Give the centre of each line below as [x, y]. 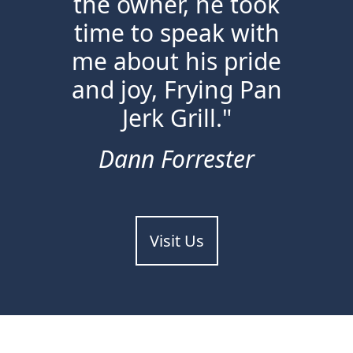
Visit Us [176, 241]
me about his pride [176, 61]
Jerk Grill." [176, 118]
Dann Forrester [176, 159]
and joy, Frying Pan [176, 89]
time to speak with [176, 33]
